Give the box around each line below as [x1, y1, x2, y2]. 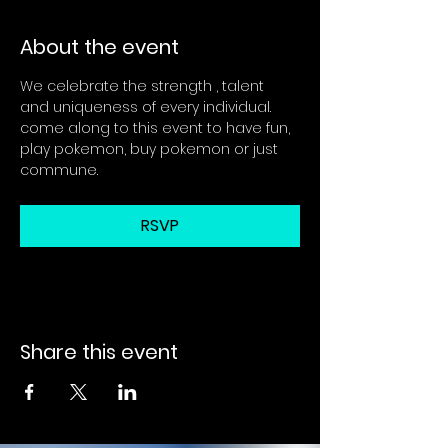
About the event [20, 33, 179, 61]
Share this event [20, 338, 178, 366]
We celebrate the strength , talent [20, 76, 268, 96]
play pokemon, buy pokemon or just [20, 139, 282, 159]
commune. [20, 160, 98, 180]
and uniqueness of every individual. [20, 97, 275, 117]
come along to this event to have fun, [20, 118, 294, 138]
